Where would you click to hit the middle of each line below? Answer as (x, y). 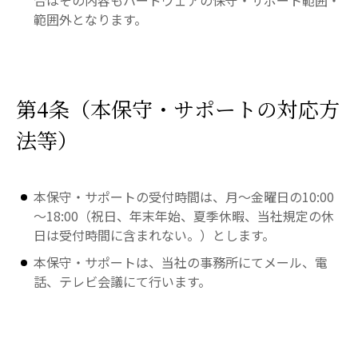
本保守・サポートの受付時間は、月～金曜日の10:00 (184, 197)
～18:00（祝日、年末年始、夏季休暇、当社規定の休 (184, 216)
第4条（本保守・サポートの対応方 (178, 108)
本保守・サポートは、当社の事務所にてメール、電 (181, 262)
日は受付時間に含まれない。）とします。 (155, 235)
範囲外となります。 (91, 19)
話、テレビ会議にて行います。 (123, 281)
